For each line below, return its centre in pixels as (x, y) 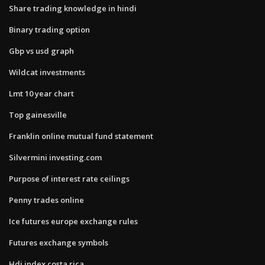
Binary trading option (49, 29)
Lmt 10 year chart (41, 93)
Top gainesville (38, 114)
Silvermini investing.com (55, 157)
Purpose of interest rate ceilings (69, 178)
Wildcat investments (47, 72)
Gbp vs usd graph (41, 51)
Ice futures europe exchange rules (73, 221)
